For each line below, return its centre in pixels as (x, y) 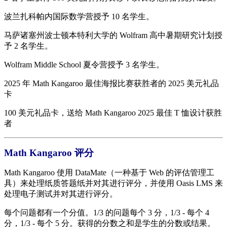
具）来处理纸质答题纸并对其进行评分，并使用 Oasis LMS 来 (113, 183)
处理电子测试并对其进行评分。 (61, 194)
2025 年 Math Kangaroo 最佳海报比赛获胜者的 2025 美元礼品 (111, 84)
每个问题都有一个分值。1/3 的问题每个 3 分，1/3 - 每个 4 (107, 213)
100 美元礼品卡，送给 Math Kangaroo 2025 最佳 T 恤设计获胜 (113, 113)
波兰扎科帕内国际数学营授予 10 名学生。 (79, 17)
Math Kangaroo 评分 (49, 153)
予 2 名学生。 (28, 46)
